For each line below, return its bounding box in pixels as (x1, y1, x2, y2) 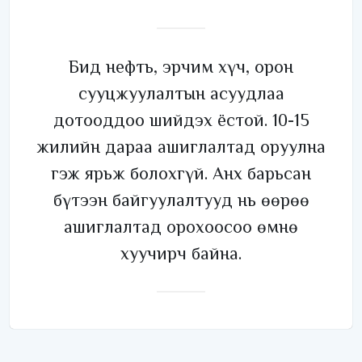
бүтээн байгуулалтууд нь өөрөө (53, 190, 309, 211)
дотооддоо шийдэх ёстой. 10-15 (53, 110, 309, 131)
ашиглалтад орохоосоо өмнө (64, 217, 298, 238)
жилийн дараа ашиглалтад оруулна (36, 137, 326, 158)
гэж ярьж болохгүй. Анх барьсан (51, 163, 311, 184)
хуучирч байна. (120, 243, 242, 264)
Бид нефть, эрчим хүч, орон (69, 57, 293, 78)
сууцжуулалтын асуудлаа (78, 83, 284, 104)
